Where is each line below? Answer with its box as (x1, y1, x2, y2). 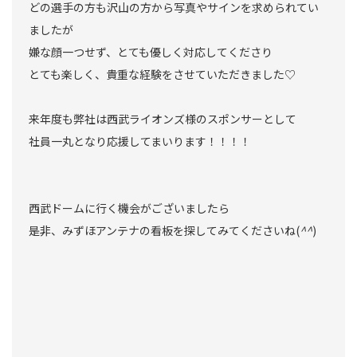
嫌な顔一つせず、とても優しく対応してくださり (29, 44, 273, 61)
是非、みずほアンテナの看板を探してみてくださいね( (29, 222, 300, 239)
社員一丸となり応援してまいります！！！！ (29, 133, 251, 150)
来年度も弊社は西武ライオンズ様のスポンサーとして (29, 111, 296, 127)
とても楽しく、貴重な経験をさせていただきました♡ (29, 66, 296, 83)
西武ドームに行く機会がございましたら (29, 200, 229, 217)
